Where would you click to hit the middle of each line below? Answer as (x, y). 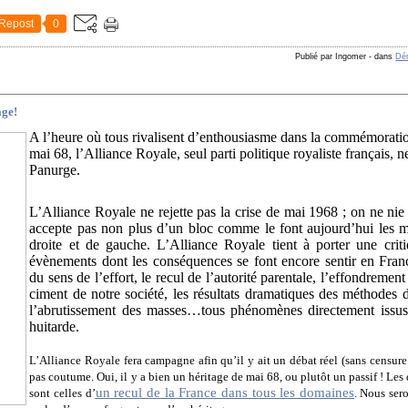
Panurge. (55, 169)
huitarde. (55, 326)
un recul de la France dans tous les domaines (224, 392)
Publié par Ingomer (331, 57)
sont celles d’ (62, 393)
